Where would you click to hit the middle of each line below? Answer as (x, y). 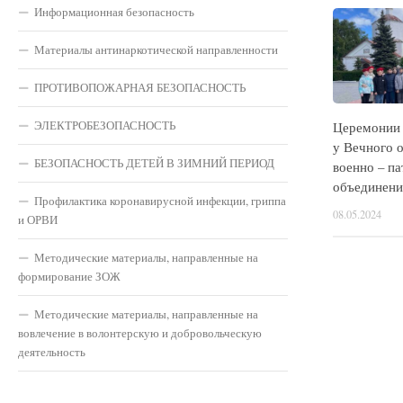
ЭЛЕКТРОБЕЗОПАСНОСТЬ (105, 125)
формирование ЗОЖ (69, 276)
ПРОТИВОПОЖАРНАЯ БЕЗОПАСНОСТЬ (140, 87)
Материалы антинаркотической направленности (156, 49)
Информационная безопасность (114, 11)
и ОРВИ (38, 219)
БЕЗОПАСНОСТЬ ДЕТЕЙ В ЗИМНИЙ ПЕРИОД (154, 162)
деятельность (52, 351)
